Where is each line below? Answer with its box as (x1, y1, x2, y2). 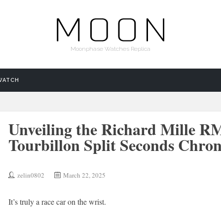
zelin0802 (17, 171, 44, 180)
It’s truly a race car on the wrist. (8, 196, 106, 207)
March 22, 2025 (63, 171, 106, 180)
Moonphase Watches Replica (71, 45, 150, 52)
